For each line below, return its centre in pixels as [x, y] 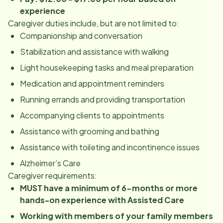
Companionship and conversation [81, 36]
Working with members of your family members [116, 216]
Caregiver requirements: [53, 175]
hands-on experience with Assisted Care [102, 200]
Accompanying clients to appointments [92, 115]
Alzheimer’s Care [50, 163]
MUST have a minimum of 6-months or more [109, 188]
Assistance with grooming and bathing [90, 131]
